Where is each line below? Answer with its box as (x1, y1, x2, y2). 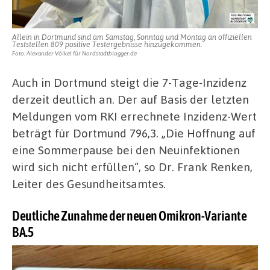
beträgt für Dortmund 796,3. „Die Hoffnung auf (12, 125, 256, 141)
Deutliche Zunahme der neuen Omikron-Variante (12, 207, 246, 224)
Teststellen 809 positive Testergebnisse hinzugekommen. (12, 39, 202, 49)
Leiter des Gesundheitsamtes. (12, 176, 166, 192)
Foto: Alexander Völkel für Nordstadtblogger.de (12, 49, 137, 57)
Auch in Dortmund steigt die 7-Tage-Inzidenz (12, 75, 246, 90)
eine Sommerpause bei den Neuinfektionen (12, 142, 240, 158)
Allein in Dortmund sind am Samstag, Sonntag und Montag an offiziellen (12, 32, 252, 42)
